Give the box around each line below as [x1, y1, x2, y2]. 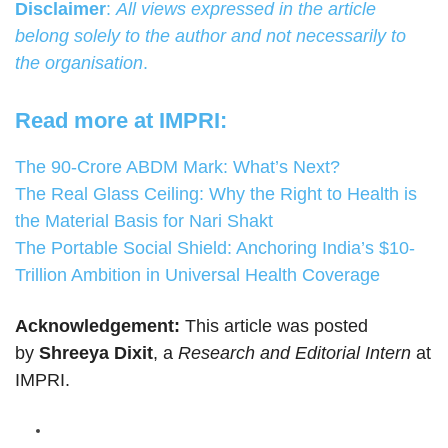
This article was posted [180, 316, 368, 337]
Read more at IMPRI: [15, 108, 227, 134]
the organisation [15, 53, 143, 74]
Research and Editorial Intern [178, 343, 416, 364]
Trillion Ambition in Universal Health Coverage [15, 265, 380, 286]
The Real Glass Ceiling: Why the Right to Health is [15, 184, 417, 205]
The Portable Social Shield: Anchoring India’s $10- [15, 238, 415, 259]
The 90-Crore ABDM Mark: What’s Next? [15, 157, 340, 178]
